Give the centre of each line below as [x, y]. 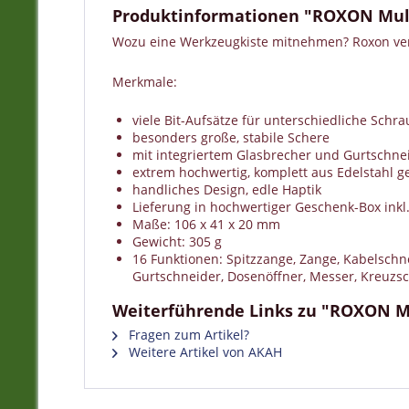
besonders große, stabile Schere [231, 137]
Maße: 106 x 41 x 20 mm [206, 224]
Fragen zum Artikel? [187, 335]
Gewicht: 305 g [177, 241]
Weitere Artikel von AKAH [204, 352]
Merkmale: [145, 82]
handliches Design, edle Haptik [227, 189]
